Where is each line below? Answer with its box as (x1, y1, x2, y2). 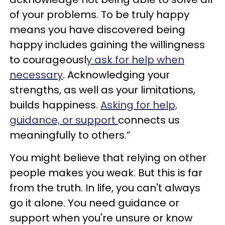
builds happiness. (10, 98, 100, 112)
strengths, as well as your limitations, (10, 83, 195, 97)
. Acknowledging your (63, 68, 170, 82)
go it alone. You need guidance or (10, 196, 179, 210)
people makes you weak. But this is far (10, 166, 202, 180)
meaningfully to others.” (10, 128, 131, 142)
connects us (118, 113, 180, 127)
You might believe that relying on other (10, 151, 206, 165)
